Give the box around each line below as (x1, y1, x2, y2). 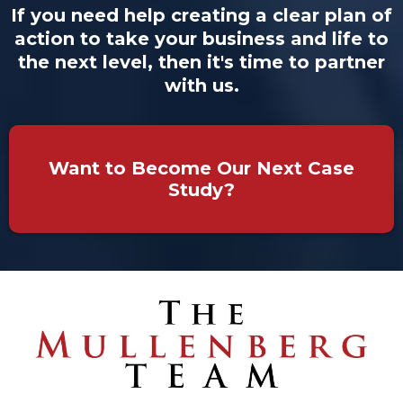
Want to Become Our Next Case (49, 157, 354, 180)
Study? (168, 179, 235, 201)
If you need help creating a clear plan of (11, 4, 392, 27)
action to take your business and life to (14, 28, 389, 50)
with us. (164, 75, 239, 97)
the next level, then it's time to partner (18, 51, 385, 74)
